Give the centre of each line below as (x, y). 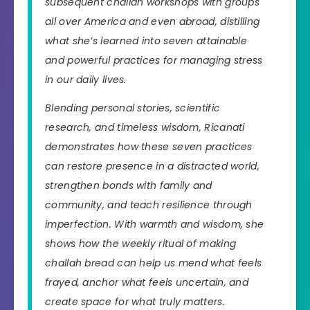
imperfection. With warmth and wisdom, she (155, 225)
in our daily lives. (86, 80)
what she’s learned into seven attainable (146, 41)
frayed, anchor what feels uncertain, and (147, 283)
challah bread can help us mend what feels (154, 263)
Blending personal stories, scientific (133, 108)
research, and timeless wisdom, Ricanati (145, 128)
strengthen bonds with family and (129, 186)
